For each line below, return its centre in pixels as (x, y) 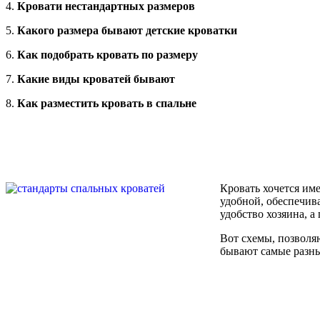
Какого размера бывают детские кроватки (127, 30)
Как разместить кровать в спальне (107, 103)
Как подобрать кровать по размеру (107, 54)
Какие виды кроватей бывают (96, 79)
